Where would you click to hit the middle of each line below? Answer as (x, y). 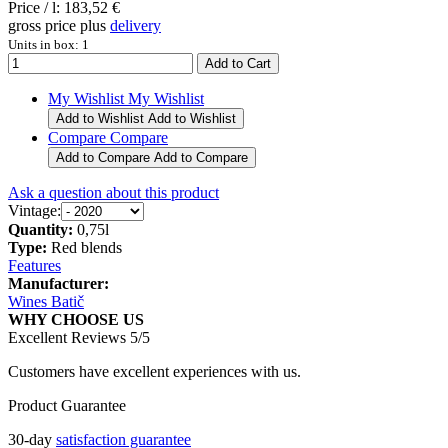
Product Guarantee (67, 405)
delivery (135, 25)
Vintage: (34, 210)
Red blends (86, 247)
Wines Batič (46, 301)
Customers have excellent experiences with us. (154, 371)
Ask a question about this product (113, 192)
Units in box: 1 (48, 44)
